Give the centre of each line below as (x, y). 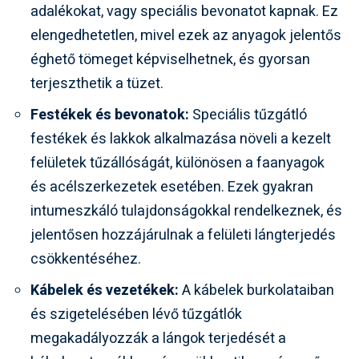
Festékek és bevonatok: (110, 115)
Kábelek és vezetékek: (105, 290)
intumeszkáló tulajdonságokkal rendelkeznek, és (186, 211)
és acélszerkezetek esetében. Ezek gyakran (172, 187)
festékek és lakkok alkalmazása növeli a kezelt (181, 139)
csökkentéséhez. (86, 259)
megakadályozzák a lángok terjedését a (158, 338)
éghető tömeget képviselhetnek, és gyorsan (170, 59)
